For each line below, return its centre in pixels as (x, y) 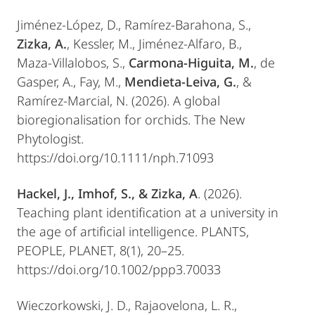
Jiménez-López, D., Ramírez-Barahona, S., (134, 25)
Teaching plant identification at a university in (148, 212)
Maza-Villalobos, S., (73, 63)
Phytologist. (50, 139)
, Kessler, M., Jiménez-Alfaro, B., (154, 44)
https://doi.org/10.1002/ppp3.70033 (119, 269)
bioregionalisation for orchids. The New (131, 120)
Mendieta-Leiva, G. (180, 82)
